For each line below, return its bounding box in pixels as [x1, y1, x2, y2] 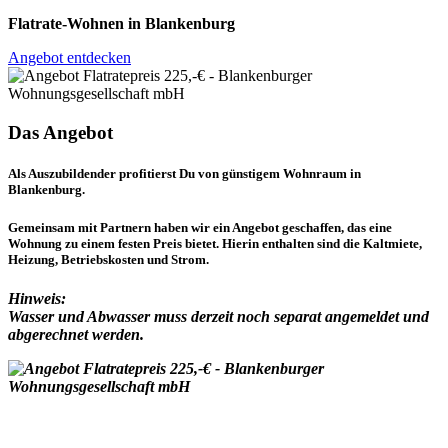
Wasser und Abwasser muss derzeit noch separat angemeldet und [8, 308, 429, 326]
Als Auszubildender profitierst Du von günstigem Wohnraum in [8, 165, 361, 181]
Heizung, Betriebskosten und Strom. [8, 251, 209, 267]
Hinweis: [8, 290, 66, 308]
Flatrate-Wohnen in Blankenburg [8, 14, 235, 32]
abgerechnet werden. [8, 326, 144, 344]
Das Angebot [8, 121, 113, 143]
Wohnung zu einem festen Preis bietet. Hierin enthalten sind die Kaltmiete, [8, 235, 422, 251]
